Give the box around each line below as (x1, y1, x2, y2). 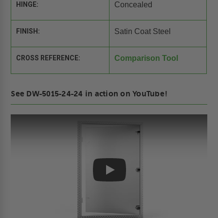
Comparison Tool (114, 54, 178, 63)
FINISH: (16, 27, 40, 36)
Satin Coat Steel (114, 27, 171, 36)
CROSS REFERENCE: (16, 54, 81, 62)
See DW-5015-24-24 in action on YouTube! (11, 90, 168, 99)
